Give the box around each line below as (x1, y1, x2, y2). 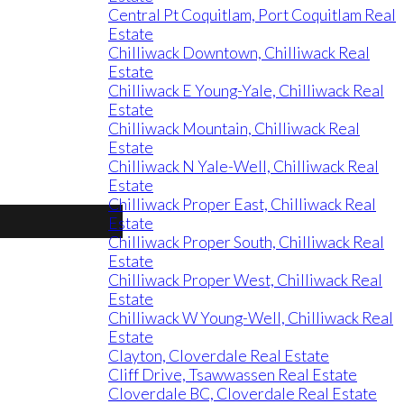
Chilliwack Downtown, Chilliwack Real (108, 43, 370, 62)
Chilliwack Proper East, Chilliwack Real (108, 195, 376, 214)
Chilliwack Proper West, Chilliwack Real (108, 271, 382, 289)
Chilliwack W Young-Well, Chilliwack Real (108, 308, 393, 327)
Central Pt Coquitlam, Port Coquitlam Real (108, 5, 396, 24)
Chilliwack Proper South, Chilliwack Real (108, 233, 384, 252)
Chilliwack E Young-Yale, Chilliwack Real (108, 81, 384, 100)
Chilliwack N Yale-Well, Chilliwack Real (108, 157, 379, 176)
